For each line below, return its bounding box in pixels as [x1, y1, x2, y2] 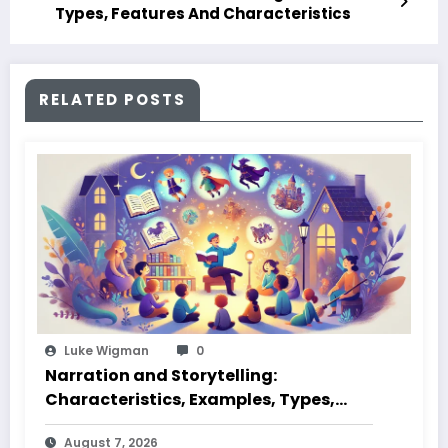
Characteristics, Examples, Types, [45, 388, 335, 412]
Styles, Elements [45, 412, 184, 436]
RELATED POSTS [39, 89, 186, 111]
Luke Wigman [64, 342, 149, 360]
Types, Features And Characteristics [55, 3, 351, 25]
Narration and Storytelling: [45, 364, 277, 388]
